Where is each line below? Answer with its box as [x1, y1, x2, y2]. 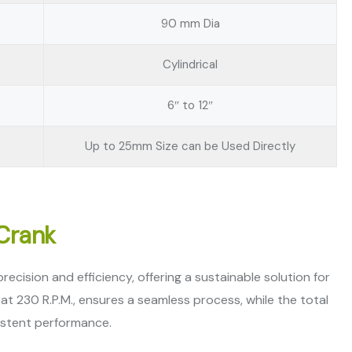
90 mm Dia [160, 16, 220, 31]
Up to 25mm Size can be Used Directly [85, 138, 295, 154]
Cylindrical [163, 57, 218, 72]
